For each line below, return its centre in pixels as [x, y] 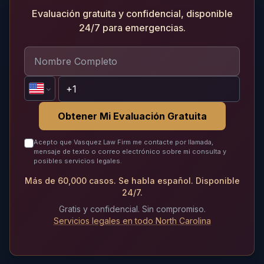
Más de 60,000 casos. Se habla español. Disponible [132, 181]
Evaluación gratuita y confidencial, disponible [132, 14]
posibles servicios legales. [78, 161]
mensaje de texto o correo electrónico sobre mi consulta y [130, 152]
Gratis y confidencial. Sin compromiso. [132, 209]
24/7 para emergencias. [132, 28]
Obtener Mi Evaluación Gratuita [132, 116]
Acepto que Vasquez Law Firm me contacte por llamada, [123, 142]
